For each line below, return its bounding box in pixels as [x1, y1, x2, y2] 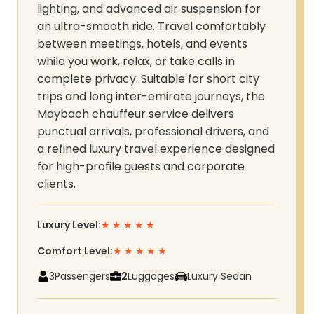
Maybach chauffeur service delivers [37, 106, 234, 122]
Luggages [128, 269, 175, 284]
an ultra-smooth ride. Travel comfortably [37, 18, 266, 34]
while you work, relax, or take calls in [37, 53, 235, 69]
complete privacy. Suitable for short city [37, 71, 259, 87]
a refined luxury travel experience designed [37, 141, 275, 157]
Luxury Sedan [187, 269, 252, 284]
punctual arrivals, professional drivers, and [37, 123, 269, 139]
